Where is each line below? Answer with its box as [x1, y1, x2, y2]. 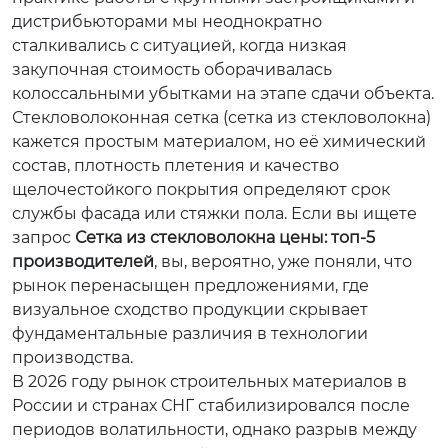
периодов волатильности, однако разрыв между [12, 420, 417, 439]
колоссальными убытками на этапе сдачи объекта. [12, 84, 434, 103]
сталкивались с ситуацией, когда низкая [12, 36, 347, 55]
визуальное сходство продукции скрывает [12, 300, 368, 319]
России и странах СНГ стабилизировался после [12, 396, 410, 415]
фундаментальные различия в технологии [12, 324, 368, 343]
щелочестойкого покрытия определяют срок [12, 180, 390, 199]
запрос [12, 228, 75, 247]
